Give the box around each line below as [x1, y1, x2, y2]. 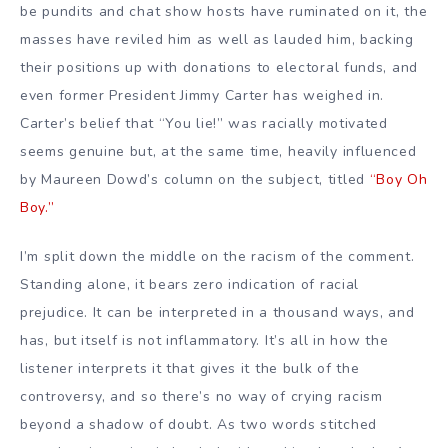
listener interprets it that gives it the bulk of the [20, 359, 360, 379]
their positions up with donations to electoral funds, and [20, 58, 418, 78]
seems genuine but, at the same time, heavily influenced [20, 142, 417, 162]
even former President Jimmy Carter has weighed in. [20, 86, 385, 106]
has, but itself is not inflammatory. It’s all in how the [20, 331, 389, 351]
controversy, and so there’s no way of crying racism [20, 387, 383, 407]
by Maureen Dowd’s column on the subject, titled [20, 170, 370, 190]
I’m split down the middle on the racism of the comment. [20, 247, 415, 267]
